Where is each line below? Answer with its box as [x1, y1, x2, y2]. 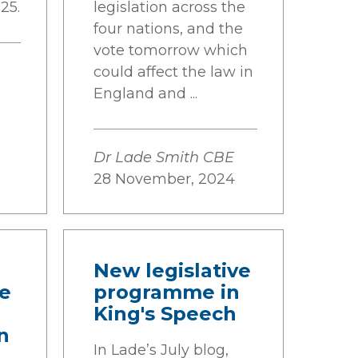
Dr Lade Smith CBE [93, 149, 234, 166]
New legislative [93, 259, 251, 282]
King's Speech [93, 302, 237, 325]
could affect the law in [93, 63, 253, 81]
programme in [93, 280, 240, 304]
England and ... [93, 85, 197, 102]
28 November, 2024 [93, 170, 235, 188]
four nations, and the [93, 20, 243, 38]
